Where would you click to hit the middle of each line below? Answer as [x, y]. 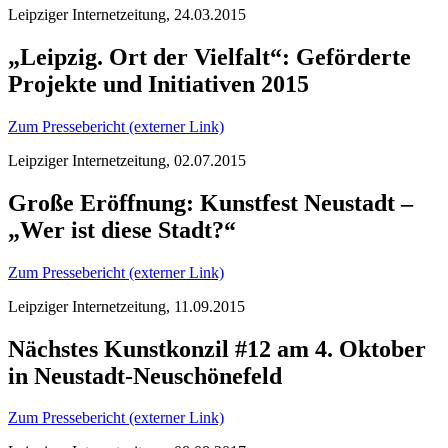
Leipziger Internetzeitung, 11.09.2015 [126, 306]
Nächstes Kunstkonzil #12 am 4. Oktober [217, 348]
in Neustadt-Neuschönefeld [145, 375]
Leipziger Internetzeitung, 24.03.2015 [127, 15]
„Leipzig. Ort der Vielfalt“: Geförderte [209, 56]
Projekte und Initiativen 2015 [158, 83]
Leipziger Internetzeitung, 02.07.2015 [127, 160]
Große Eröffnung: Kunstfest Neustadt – [210, 202]
